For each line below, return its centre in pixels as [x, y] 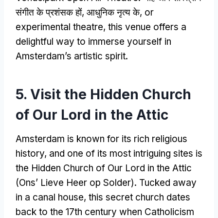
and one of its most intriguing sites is [126, 153]
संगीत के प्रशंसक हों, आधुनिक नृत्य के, [80, 12]
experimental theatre [59, 27]
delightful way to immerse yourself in [93, 41]
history [30, 153]
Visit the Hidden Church [111, 94]
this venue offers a [147, 27]
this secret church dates [139, 197]
